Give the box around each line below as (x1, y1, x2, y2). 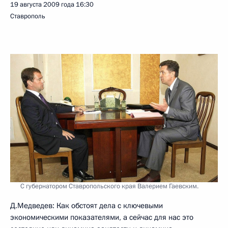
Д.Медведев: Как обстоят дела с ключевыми (10, 200, 163, 211)
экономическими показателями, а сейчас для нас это (10, 212, 193, 222)
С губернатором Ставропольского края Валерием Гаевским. (20, 181, 198, 191)
